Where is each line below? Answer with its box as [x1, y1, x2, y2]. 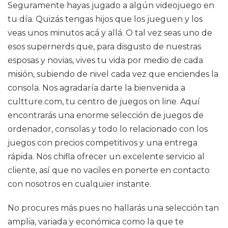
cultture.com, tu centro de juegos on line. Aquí [8, 97, 200, 106]
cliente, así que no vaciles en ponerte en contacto [8, 165, 210, 175]
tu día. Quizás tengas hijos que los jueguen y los [8, 14, 203, 24]
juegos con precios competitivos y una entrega [8, 138, 197, 148]
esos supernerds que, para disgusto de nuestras [8, 42, 201, 51]
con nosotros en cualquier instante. [8, 179, 151, 189]
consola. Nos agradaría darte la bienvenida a [8, 83, 185, 93]
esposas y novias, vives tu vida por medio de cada [8, 55, 203, 65]
